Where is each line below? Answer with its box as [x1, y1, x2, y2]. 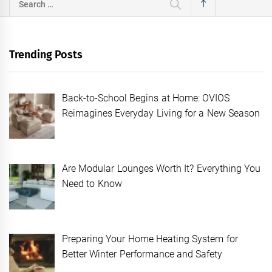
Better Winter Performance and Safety [62, 248, 225, 260]
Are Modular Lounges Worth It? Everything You [62, 162, 260, 174]
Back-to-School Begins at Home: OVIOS [62, 92, 230, 104]
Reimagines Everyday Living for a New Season [62, 107, 260, 119]
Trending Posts [9, 47, 83, 61]
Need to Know [62, 177, 122, 189]
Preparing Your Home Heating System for [62, 233, 238, 245]
